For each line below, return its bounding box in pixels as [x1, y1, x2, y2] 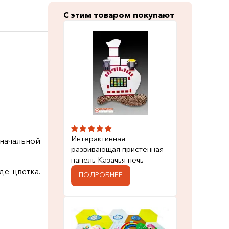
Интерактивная [71, 133, 125, 143]
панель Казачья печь [71, 155, 144, 165]
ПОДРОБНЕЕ [79, 170, 123, 179]
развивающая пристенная [71, 144, 164, 154]
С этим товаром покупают [63, 10, 174, 20]
